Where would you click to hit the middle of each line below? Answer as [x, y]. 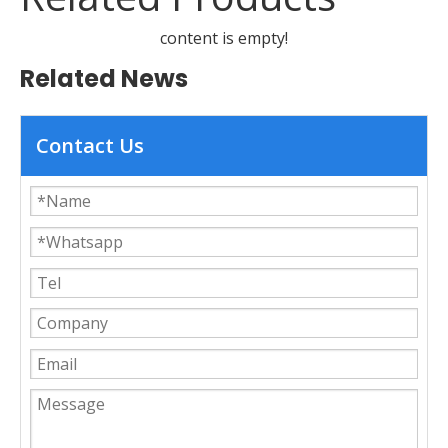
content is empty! [224, 37]
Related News [104, 78]
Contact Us [90, 145]
